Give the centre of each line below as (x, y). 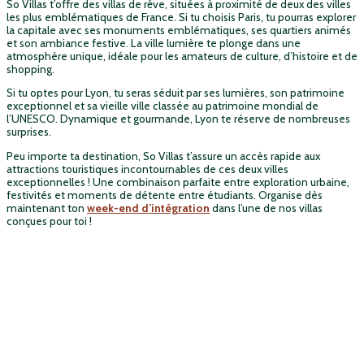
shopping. (30, 69)
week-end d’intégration (148, 208)
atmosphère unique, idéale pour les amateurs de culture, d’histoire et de (182, 56)
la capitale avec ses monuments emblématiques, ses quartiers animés (179, 30)
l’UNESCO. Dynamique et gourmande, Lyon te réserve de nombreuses (178, 119)
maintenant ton (47, 208)
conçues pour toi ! (49, 221)
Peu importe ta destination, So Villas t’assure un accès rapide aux (163, 156)
